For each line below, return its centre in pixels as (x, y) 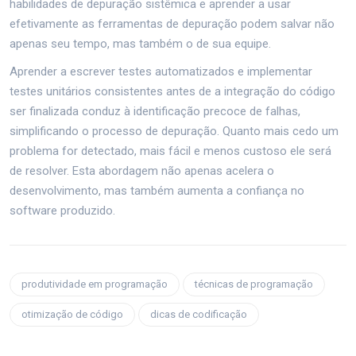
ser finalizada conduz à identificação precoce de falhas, (155, 111)
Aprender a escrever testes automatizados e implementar (161, 71)
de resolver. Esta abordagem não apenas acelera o (142, 170)
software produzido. (62, 210)
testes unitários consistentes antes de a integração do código (172, 91)
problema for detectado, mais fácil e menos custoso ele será (170, 151)
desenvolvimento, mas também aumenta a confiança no (157, 190)
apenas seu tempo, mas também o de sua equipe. (140, 43)
